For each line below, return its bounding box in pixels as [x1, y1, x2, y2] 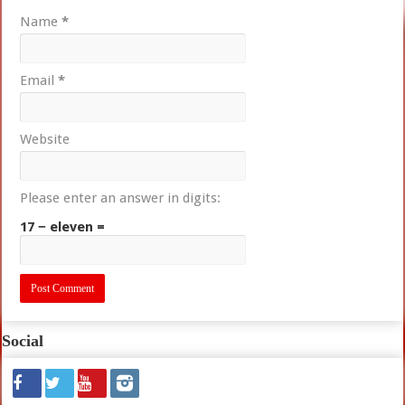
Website [20, 130, 71, 147]
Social [2, 331, 44, 350]
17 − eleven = [20, 218, 106, 235]
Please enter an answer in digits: [20, 189, 221, 206]
